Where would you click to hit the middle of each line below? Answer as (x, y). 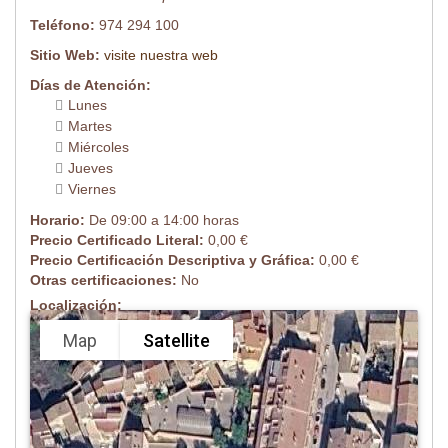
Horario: (59, 220)
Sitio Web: (67, 55)
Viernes (92, 189)
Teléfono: (64, 25)
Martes (90, 126)
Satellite (176, 340)
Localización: (76, 305)
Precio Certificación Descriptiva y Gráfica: (174, 260)
